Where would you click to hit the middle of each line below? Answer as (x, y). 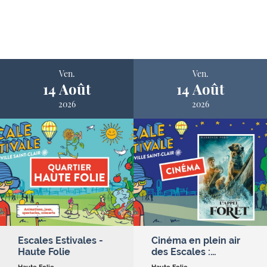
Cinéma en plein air (196, 240)
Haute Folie (44, 252)
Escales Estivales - (60, 240)
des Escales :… (184, 252)
